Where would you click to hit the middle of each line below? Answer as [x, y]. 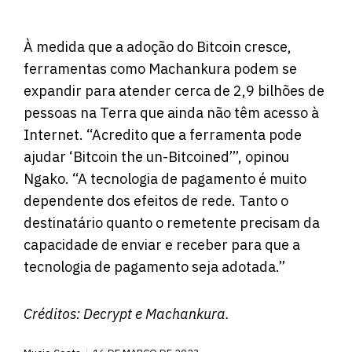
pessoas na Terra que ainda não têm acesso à [171, 113]
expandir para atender [99, 91]
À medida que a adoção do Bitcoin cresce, [158, 47]
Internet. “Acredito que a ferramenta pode [163, 135]
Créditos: [53, 313]
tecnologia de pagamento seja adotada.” [154, 267]
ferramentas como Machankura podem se [160, 69]
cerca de [202, 91]
